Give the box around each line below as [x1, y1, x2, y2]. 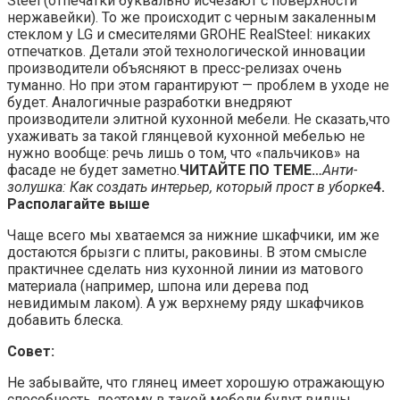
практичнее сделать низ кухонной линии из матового [7, 261, 363, 278]
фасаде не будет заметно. [7, 162, 179, 179]
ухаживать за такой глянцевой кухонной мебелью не [7, 128, 365, 145]
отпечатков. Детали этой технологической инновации [7, 43, 365, 60]
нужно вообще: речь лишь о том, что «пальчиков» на [7, 145, 360, 162]
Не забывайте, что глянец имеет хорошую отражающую [7, 374, 385, 391]
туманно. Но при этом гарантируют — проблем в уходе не [7, 77, 389, 94]
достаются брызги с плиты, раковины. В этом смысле [7, 244, 367, 261]
